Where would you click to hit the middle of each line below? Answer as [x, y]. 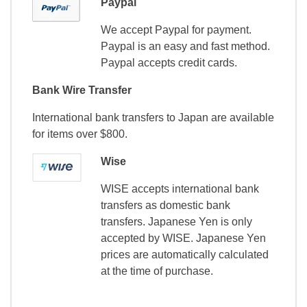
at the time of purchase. [157, 271]
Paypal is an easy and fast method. [185, 46]
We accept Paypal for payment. [176, 29]
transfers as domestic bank [165, 205]
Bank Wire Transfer [82, 90]
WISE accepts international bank [180, 188]
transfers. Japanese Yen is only [176, 221]
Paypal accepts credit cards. [169, 62]
